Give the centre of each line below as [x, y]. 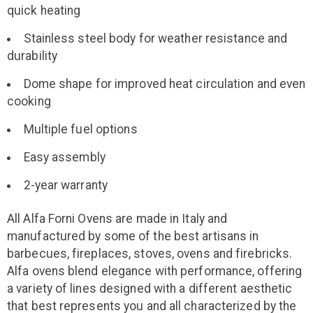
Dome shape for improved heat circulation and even [165, 83]
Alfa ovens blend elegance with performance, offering [155, 271]
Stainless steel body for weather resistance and [155, 38]
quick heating [44, 10]
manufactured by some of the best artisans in [133, 236]
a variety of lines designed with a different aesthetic [150, 288]
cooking [29, 101]
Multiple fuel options [80, 129]
